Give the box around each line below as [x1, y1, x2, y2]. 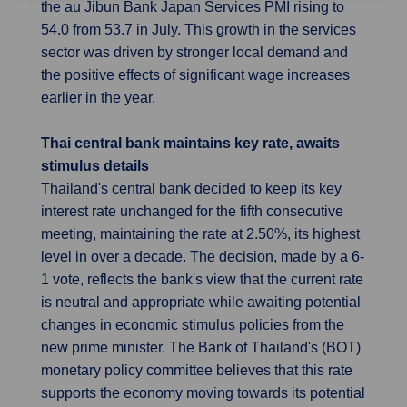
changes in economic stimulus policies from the [41, 317, 344, 333]
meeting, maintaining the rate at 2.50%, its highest [41, 226, 360, 242]
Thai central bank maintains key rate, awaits [41, 135, 340, 151]
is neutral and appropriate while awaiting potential [41, 294, 361, 310]
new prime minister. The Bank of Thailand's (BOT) [41, 340, 361, 355]
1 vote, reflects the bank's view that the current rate [41, 272, 363, 287]
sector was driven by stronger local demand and [41, 45, 348, 60]
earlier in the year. [41, 90, 155, 105]
